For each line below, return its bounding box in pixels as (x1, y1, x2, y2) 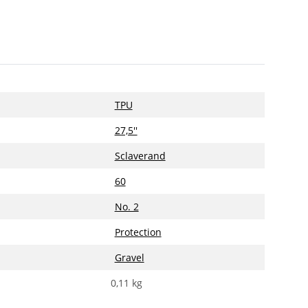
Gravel (114, 250, 144, 264)
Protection (114, 225, 162, 239)
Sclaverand (114, 148, 166, 162)
